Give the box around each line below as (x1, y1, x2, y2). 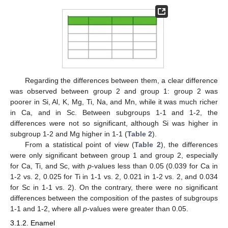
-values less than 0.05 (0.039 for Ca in (92, 161, 218, 170)
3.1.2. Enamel (10, 218, 55, 227)
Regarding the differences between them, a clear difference (24, 76, 218, 84)
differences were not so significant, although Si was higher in (10, 119, 218, 127)
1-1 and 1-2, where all (10, 204, 83, 213)
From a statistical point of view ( (24, 140, 135, 149)
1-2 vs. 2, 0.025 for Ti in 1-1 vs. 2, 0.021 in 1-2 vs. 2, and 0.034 (10, 172, 218, 181)
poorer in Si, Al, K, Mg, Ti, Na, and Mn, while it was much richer (10, 97, 218, 106)
